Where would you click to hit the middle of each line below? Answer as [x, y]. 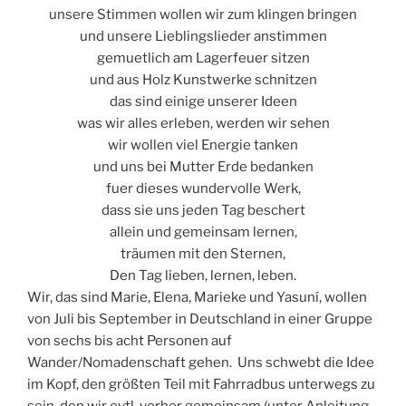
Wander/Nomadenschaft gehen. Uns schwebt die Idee [201, 362]
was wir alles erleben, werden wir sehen [203, 123]
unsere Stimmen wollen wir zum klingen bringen [203, 14]
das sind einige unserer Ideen [203, 101]
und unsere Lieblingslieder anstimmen [203, 36]
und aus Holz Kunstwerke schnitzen [203, 79]
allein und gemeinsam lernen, [203, 232]
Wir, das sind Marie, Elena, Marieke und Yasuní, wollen [197, 297]
